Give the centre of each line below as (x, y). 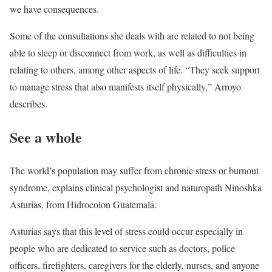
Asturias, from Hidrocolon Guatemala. (83, 204)
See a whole (46, 137)
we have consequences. (54, 8)
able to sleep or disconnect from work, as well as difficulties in (128, 52)
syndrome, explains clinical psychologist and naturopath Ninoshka (136, 187)
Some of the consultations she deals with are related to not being (132, 35)
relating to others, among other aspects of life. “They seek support (135, 69)
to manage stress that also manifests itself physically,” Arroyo (125, 86)
